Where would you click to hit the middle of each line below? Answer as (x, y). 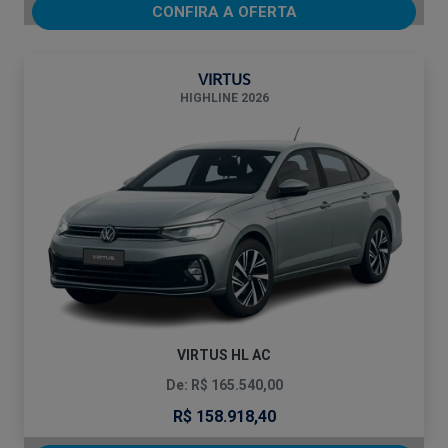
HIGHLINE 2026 (224, 98)
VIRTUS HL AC (224, 355)
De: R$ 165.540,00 (224, 385)
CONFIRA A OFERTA (224, 12)
